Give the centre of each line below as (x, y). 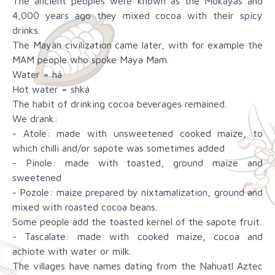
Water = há (37, 75)
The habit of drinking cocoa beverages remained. (119, 104)
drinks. (26, 30)
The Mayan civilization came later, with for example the (137, 45)
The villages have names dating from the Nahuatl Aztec (137, 266)
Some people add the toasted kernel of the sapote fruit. (137, 222)
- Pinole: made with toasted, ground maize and (137, 163)
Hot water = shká (51, 89)
